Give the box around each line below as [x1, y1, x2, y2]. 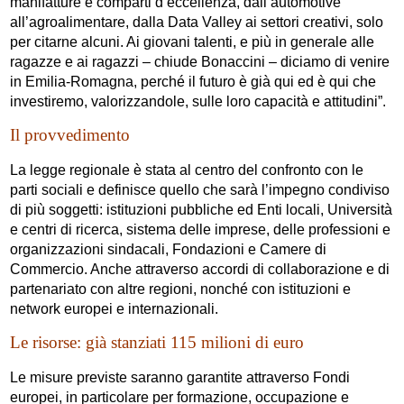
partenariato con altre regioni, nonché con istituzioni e [10, 281, 352, 298]
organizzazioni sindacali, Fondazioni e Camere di [10, 242, 327, 258]
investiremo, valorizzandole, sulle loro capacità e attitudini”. [10, 94, 387, 110]
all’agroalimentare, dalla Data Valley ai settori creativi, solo [10, 14, 384, 31]
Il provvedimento [10, 125, 131, 145]
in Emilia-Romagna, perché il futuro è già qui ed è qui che [10, 74, 377, 90]
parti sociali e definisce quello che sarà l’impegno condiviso [10, 182, 390, 198]
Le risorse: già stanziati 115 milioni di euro [10, 333, 305, 353]
